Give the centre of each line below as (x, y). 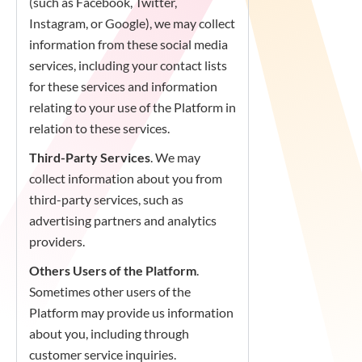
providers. (57, 241)
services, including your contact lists (128, 65)
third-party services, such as (106, 199)
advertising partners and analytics (123, 220)
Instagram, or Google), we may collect (132, 23)
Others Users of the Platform (113, 270)
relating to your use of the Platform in (133, 107)
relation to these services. (99, 128)
